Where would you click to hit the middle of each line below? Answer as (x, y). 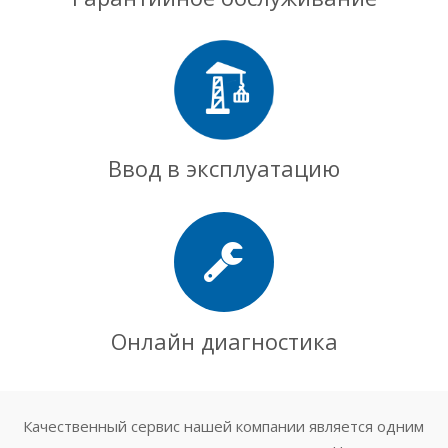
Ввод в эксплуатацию (224, 168)
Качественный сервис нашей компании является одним (223, 425)
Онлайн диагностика (224, 340)
